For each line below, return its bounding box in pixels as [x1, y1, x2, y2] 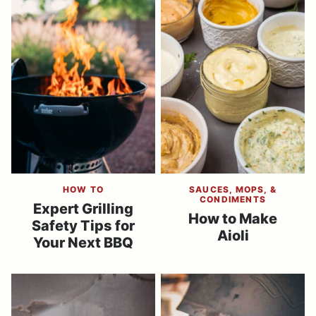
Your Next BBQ [33, 234, 133, 251]
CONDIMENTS [200, 194, 266, 205]
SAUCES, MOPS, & [189, 184, 276, 195]
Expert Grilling [33, 200, 133, 217]
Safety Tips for [32, 217, 135, 234]
